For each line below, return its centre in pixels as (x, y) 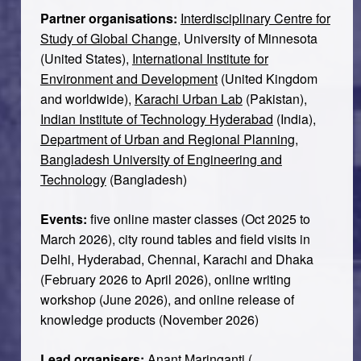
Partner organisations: (110, 18)
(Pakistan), (274, 98)
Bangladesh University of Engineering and (161, 159)
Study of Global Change (108, 38)
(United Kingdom (267, 78)
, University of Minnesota (247, 38)
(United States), (86, 58)
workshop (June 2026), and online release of (167, 299)
